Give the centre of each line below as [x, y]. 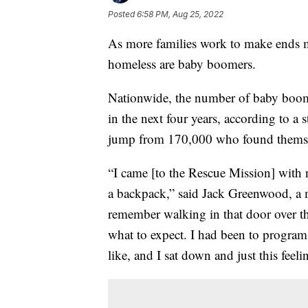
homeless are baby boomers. [182, 63]
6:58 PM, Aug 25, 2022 [180, 14]
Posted [122, 14]
